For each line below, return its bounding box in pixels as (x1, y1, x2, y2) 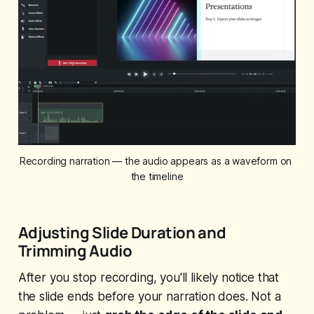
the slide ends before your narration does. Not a (18, 289, 281, 303)
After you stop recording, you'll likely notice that (18, 270, 280, 285)
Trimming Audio (18, 239, 132, 261)
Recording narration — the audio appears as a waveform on (19, 154, 292, 167)
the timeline (130, 170, 184, 182)
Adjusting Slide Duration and (18, 221, 226, 243)
